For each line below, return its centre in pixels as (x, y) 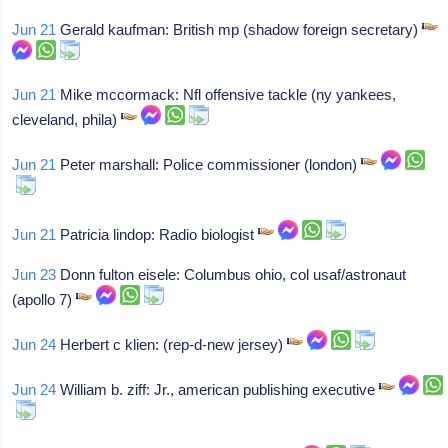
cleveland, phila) (67, 119)
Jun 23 (34, 274)
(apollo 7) (44, 299)
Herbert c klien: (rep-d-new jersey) (172, 344)
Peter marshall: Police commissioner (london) (209, 164)
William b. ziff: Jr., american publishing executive (218, 389)
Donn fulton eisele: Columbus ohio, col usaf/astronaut (231, 274)
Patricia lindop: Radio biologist (157, 234)
